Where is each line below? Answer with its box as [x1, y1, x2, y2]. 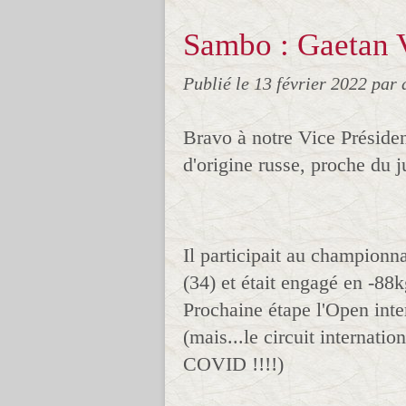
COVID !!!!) [183, 353, 284, 375]
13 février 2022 [254, 73, 372, 93]
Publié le [183, 73, 254, 93]
